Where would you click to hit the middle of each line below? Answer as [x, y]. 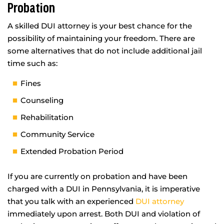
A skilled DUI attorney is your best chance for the [100, 25]
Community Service [57, 134]
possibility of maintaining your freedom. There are [101, 38]
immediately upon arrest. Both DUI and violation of [104, 213]
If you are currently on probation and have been [97, 176]
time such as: [32, 63]
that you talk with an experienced [71, 201]
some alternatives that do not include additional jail [105, 50]
